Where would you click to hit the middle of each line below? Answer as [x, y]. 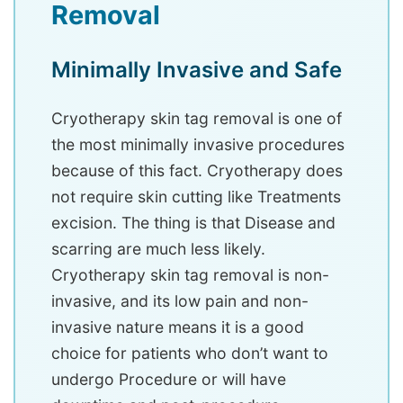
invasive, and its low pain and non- [180, 301]
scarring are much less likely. [158, 249]
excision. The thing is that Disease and [193, 223]
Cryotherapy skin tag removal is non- [190, 275]
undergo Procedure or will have [169, 380]
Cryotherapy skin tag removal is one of [197, 119]
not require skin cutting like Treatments [196, 197]
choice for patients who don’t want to [190, 354]
